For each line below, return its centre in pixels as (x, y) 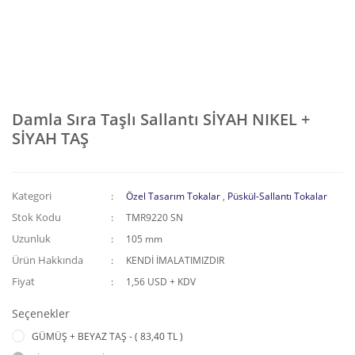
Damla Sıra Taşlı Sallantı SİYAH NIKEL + (161, 119)
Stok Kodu (36, 217)
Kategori (32, 196)
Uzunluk (31, 239)
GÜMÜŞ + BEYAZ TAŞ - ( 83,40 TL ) (107, 336)
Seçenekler (41, 313)
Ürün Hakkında (48, 260)
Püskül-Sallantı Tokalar (278, 196)
